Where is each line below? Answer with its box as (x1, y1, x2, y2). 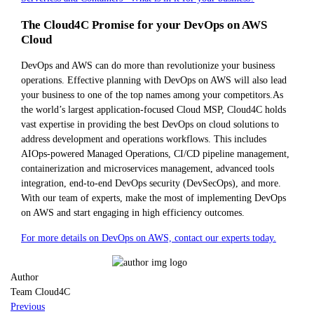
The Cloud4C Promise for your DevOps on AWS (21, 18, 267, 32)
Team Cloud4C (11, 286, 70, 298)
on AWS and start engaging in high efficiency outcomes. (21, 207, 245, 219)
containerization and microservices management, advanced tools (21, 163, 274, 175)
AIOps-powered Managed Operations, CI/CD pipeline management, (21, 148, 289, 160)
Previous (11, 301, 45, 313)
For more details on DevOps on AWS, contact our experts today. (21, 231, 276, 243)
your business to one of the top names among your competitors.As (21, 89, 283, 101)
